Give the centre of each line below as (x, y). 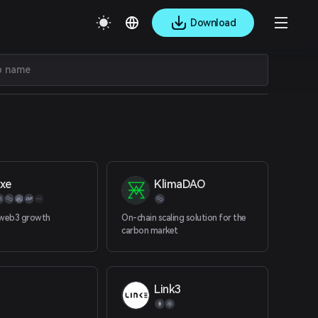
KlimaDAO (180, 184)
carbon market (150, 231)
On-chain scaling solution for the (184, 218)
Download (213, 22)
